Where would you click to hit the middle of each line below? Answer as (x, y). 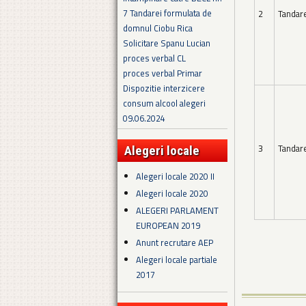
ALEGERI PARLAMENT (178, 211)
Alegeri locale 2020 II (176, 176)
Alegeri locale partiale (177, 260)
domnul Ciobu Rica (158, 28)
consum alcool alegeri (164, 103)
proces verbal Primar (163, 73)
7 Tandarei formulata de (167, 13)
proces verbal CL (154, 58)
